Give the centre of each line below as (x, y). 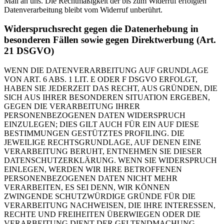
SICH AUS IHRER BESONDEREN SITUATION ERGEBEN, (107, 97)
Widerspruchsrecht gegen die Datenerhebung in (101, 29)
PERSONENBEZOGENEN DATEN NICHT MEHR (91, 178)
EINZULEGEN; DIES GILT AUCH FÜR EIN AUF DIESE (101, 124)
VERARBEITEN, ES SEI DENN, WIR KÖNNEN (87, 187)
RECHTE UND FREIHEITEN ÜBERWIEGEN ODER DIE (102, 214)
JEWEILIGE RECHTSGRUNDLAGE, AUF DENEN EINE (102, 142)
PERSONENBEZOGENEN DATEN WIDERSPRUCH (95, 115)
